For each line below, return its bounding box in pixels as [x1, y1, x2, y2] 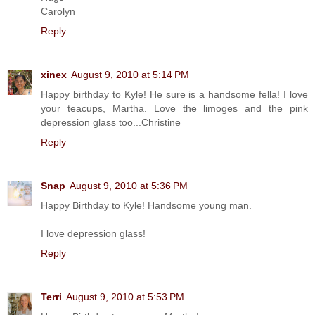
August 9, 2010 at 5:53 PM [66, 290, 184, 302]
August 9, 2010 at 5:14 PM [71, 68, 189, 80]
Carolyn [41, 5, 75, 17]
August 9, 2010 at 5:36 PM [70, 179, 188, 191]
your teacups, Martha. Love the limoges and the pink [41, 102, 308, 114]
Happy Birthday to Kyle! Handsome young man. [41, 199, 252, 211]
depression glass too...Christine [41, 116, 181, 128]
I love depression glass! [41, 227, 146, 239]
